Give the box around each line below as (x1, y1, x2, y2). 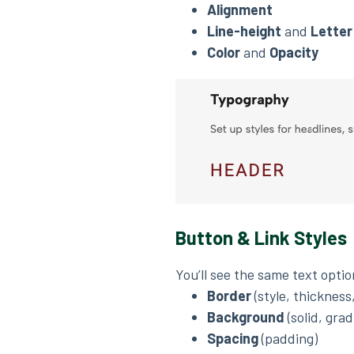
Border (207, 287, 251, 304)
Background (207, 308, 284, 326)
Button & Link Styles (175, 226, 347, 249)
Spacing (207, 330, 258, 347)
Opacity (269, 43, 318, 61)
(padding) (258, 330, 318, 347)
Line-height (207, 22, 281, 40)
